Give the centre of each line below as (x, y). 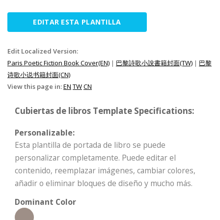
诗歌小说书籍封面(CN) (39, 74)
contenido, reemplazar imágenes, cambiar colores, (105, 170)
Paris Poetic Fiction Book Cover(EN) (58, 63)
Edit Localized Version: (43, 51)
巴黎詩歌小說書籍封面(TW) (154, 63)
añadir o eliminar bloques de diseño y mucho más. (104, 183)
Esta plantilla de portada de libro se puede (90, 145)
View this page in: (35, 86)
